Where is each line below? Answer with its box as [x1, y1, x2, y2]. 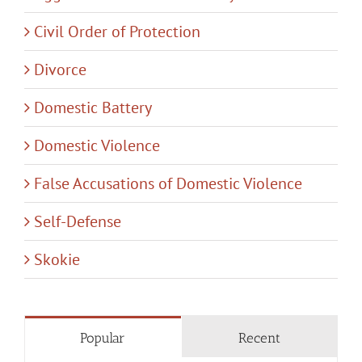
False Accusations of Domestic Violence [34, 172, 302, 194]
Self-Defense [34, 210, 121, 232]
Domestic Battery [34, 96, 152, 118]
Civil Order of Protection [34, 20, 200, 42]
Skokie [34, 248, 80, 270]
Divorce [34, 58, 86, 80]
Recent [238, 329, 280, 346]
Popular [80, 329, 126, 346]
